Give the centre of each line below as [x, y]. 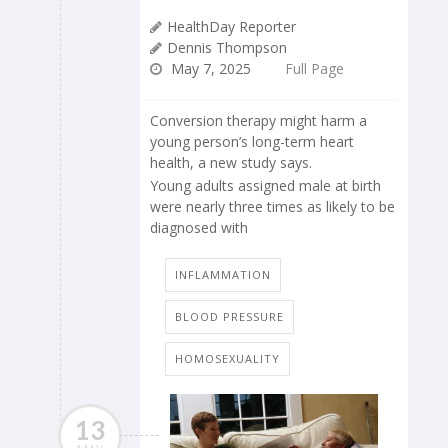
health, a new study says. [231, 163]
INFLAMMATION [223, 274]
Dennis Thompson [227, 48]
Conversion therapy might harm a [258, 121]
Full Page [314, 69]
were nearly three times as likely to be [272, 206]
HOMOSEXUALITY [227, 358]
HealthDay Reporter [231, 27]
